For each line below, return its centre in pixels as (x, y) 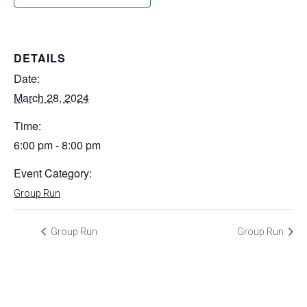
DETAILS (40, 58)
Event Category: (53, 173)
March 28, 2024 (51, 98)
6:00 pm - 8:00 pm (57, 145)
